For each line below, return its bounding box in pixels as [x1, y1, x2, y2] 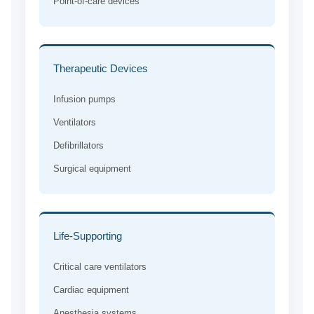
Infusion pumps [53, 94, 116, 105]
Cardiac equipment [53, 285, 129, 296]
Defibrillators [53, 140, 104, 151]
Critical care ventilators [53, 261, 146, 273]
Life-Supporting [53, 230, 122, 243]
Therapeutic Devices [53, 62, 148, 75]
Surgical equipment [53, 163, 131, 175]
